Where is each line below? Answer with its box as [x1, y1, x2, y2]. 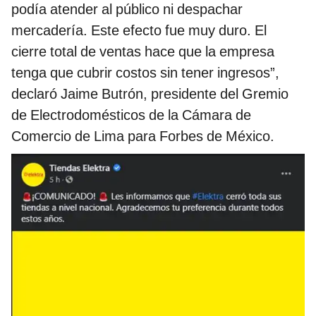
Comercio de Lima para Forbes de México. [11, 128, 274, 145]
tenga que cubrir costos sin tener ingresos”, [11, 64, 279, 82]
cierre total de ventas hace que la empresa [11, 43, 274, 61]
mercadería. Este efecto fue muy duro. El [11, 22, 267, 39]
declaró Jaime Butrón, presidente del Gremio [11, 85, 288, 103]
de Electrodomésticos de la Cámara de [11, 107, 251, 124]
